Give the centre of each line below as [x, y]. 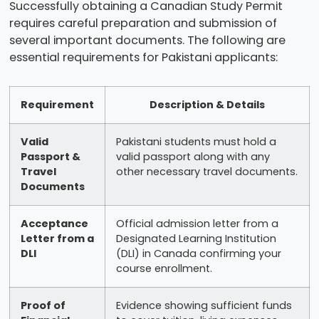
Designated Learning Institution [196, 238]
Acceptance [54, 223]
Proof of [43, 305]
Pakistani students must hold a [196, 141]
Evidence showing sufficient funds [204, 305]
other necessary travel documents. [206, 171]
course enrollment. [164, 268]
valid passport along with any [193, 156]
